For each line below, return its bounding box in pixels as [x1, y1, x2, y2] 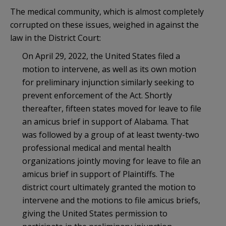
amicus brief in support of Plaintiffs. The [22, 168, 175, 180]
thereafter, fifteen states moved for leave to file [22, 102, 201, 114]
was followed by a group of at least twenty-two [22, 129, 199, 140]
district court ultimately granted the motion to [22, 181, 196, 193]
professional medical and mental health [22, 142, 171, 153]
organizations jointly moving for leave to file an [22, 155, 201, 166]
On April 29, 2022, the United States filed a [22, 50, 180, 62]
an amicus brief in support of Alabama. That [22, 116, 189, 127]
